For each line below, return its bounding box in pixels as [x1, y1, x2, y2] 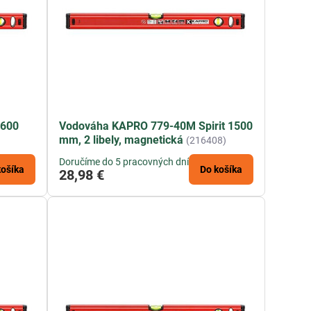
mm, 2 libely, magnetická [59, 133, 184, 147]
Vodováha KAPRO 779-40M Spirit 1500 [59, 119, 253, 133]
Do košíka [200, 164, 243, 176]
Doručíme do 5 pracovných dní [59, 156, 190, 168]
